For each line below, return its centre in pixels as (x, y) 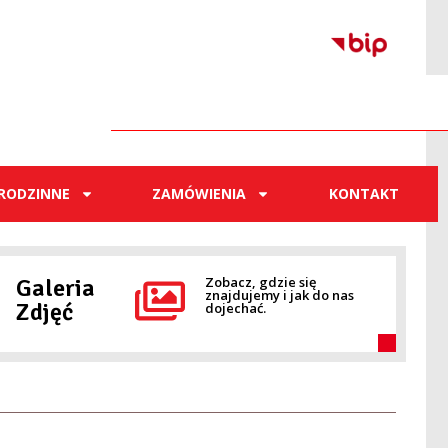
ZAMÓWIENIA (199, 193)
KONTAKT (363, 193)
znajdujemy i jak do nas (279, 294)
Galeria (55, 287)
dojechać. (235, 307)
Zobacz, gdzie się (260, 281)
